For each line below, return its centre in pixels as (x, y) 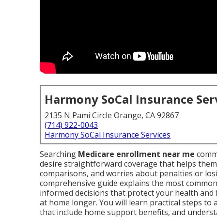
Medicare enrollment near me (136, 154)
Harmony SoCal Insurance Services (108, 135)
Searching (59, 154)
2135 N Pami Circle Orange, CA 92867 (112, 115)
